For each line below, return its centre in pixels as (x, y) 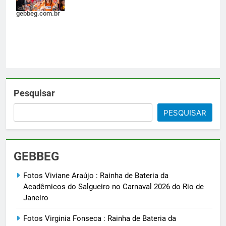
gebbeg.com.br (38, 13)
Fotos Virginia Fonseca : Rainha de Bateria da (100, 218)
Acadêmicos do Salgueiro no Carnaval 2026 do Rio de (114, 186)
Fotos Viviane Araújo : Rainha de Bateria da (96, 175)
